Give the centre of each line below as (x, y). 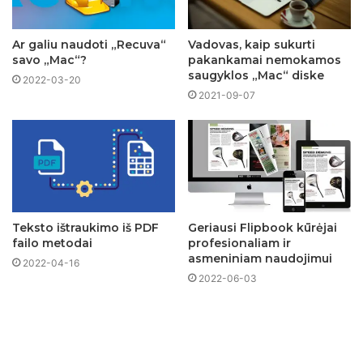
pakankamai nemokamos (265, 60)
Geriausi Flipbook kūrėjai (263, 227)
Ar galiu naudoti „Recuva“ (89, 45)
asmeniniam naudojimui (260, 258)
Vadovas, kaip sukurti (252, 45)
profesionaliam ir (239, 243)
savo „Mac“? (49, 60)
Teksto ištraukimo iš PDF (85, 227)
